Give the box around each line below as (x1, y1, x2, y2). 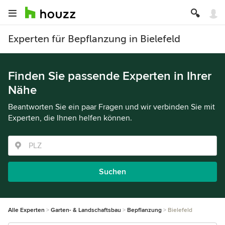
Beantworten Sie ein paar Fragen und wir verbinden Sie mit (8, 102, 215, 112)
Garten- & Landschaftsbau (51, 206, 121, 214)
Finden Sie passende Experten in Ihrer (8, 69, 211, 83)
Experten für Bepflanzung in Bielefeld (8, 33, 180, 45)
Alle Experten (8, 206, 45, 214)
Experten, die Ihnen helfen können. (8, 113, 132, 123)
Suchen (99, 167, 126, 177)
